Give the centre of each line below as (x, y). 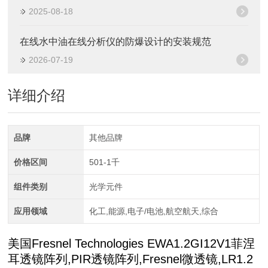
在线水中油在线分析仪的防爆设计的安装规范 (116, 42)
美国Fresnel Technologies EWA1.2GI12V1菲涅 (132, 243)
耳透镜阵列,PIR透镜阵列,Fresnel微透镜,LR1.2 (131, 259)
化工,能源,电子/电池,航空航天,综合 (153, 211)
